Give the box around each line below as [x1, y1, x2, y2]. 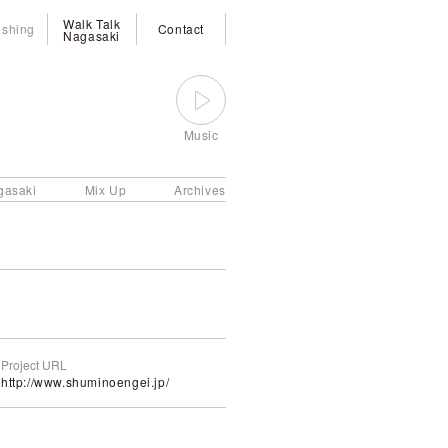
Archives [174, 181, 226, 198]
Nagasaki [63, 27, 121, 44]
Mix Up [84, 181, 127, 198]
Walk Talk [63, 15, 121, 32]
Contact [157, 20, 205, 37]
